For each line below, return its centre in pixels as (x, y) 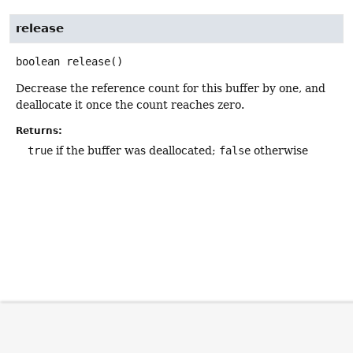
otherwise (279, 151)
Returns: (39, 131)
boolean (38, 62)
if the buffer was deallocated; (136, 151)
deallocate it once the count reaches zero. (130, 105)
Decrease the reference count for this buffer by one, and (171, 89)
